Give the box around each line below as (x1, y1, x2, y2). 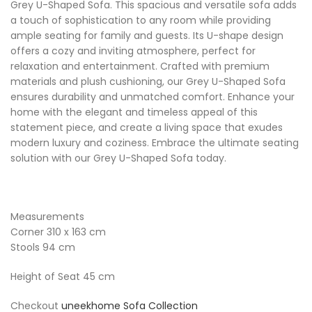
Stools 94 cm (10, 240, 75, 255)
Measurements (10, 210, 84, 224)
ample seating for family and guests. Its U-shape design (10, 29, 283, 43)
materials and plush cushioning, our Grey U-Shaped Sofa (10, 75, 286, 89)
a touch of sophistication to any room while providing (10, 13, 271, 28)
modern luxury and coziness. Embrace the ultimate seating (10, 136, 299, 150)
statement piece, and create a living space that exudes (10, 120, 283, 135)
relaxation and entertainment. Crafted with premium (10, 59, 270, 74)
